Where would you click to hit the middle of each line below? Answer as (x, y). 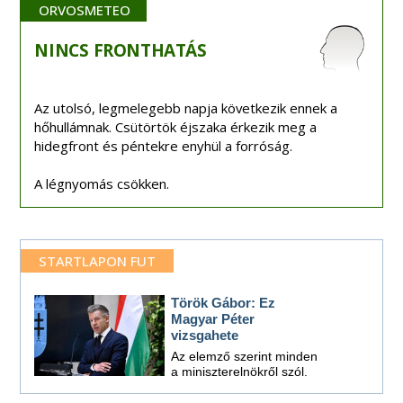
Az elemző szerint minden (245, 357)
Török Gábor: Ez (224, 303)
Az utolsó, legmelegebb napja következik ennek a (186, 108)
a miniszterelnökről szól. (240, 372)
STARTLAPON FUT (98, 261)
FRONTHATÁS (150, 51)
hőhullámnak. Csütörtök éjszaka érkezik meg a (176, 127)
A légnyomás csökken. (102, 184)
